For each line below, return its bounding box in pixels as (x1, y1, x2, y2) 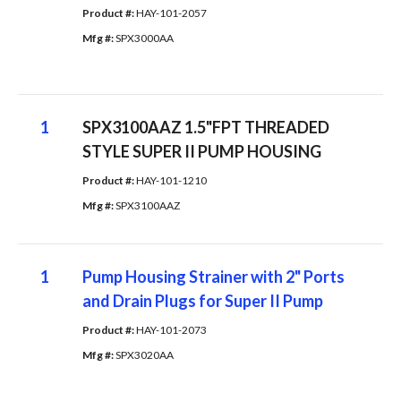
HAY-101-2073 (135, 322, 207, 337)
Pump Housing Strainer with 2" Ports (81, 266, 345, 286)
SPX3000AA (115, 30, 174, 45)
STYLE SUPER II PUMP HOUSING (81, 141, 321, 161)
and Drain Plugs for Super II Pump (81, 290, 323, 311)
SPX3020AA (115, 347, 174, 362)
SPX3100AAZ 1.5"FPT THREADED (81, 116, 329, 137)
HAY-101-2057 (135, 5, 207, 20)
